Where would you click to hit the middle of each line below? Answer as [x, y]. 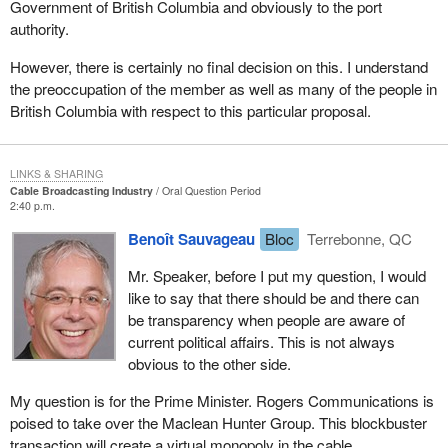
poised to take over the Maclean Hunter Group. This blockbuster [218, 423]
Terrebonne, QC [358, 238]
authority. [39, 29]
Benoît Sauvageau [191, 238]
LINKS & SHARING [56, 173]
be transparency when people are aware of [266, 319]
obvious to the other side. [209, 363]
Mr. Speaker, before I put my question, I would [276, 275]
